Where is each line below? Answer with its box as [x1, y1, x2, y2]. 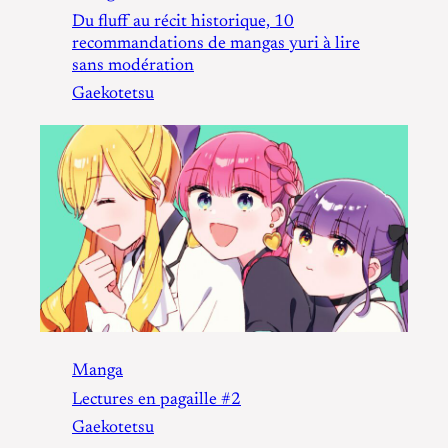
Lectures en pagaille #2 [72, 390, 241, 409]
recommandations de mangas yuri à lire [72, 34, 360, 53]
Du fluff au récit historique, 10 [72, 12, 294, 31]
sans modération [72, 56, 194, 75]
